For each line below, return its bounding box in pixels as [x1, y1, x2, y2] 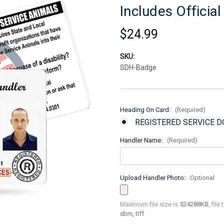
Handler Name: [120, 136, 164, 144]
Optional [190, 174, 214, 181]
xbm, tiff [120, 210, 144, 217]
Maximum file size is [120, 200, 179, 208]
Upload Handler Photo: [120, 174, 187, 181]
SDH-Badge [120, 63, 156, 71]
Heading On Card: [120, 106, 172, 113]
